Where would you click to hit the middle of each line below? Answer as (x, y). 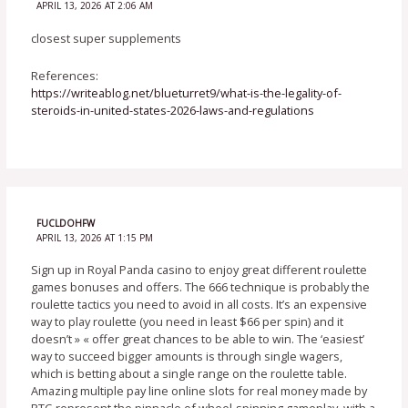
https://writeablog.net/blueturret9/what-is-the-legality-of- (187, 93)
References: (65, 76)
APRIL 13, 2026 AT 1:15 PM (94, 237)
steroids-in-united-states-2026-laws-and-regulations (173, 111)
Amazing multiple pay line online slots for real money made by (199, 390)
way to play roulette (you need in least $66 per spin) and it (188, 321)
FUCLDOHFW (65, 223)
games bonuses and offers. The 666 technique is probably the (201, 286)
